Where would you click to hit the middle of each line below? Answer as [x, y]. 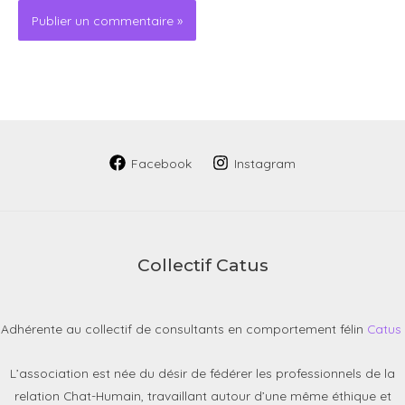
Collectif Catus [202, 265]
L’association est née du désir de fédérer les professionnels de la [202, 373]
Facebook [162, 163]
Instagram [264, 163]
